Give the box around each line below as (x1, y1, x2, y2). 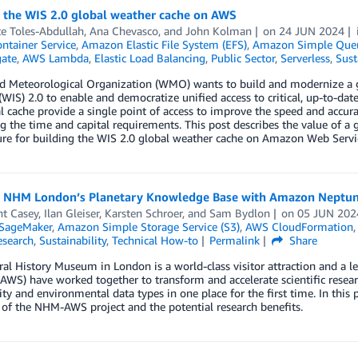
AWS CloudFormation (245, 220, 353, 233)
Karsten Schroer (104, 206, 182, 220)
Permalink (209, 233, 261, 247)
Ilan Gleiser (43, 206, 99, 220)
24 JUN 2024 (279, 24, 345, 38)
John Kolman (185, 24, 252, 38)
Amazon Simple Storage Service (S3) (57, 220, 240, 233)
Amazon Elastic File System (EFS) (81, 38, 247, 51)
